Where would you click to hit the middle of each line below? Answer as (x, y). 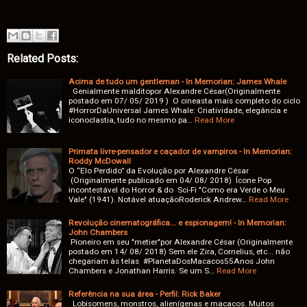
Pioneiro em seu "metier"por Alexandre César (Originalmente (181, 242)
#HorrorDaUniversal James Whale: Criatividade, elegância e (178, 110)
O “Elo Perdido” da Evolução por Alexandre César (159, 170)
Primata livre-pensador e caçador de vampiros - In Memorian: (180, 151)
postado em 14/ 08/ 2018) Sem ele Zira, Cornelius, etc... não (179, 251)
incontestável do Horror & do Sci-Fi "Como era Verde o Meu (177, 189)
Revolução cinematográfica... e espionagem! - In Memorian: (177, 222)
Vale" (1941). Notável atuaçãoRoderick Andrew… (158, 199)
